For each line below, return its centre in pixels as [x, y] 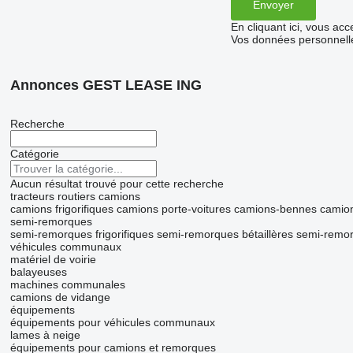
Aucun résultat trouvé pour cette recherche [117, 184]
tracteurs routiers [52, 197]
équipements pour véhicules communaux [112, 323]
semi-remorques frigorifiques [82, 234]
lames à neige [45, 335]
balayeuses [38, 272]
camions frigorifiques [61, 209]
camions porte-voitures [173, 209]
